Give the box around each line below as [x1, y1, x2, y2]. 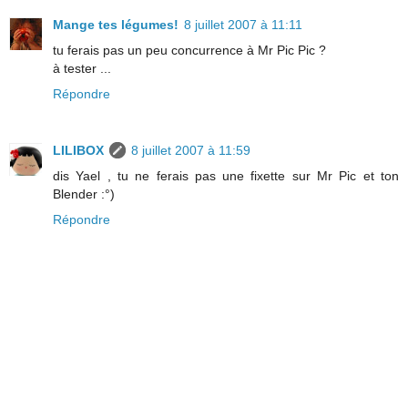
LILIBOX [53, 142, 104, 158]
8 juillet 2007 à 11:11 [184, 16, 302, 32]
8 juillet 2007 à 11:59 [131, 142, 250, 158]
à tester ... [53, 60, 111, 76]
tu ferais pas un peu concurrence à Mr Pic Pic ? [53, 42, 326, 57]
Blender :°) [53, 186, 115, 201]
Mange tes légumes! [53, 16, 178, 32]
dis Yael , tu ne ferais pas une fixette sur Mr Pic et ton [53, 168, 399, 183]
